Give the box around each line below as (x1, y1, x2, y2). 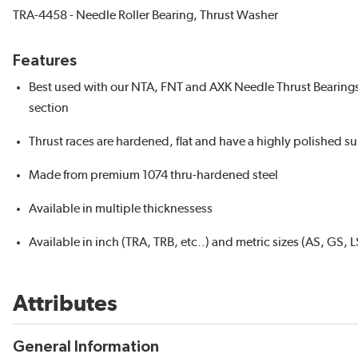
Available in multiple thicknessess (29, 202, 213, 215)
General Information (13, 339, 159, 355)
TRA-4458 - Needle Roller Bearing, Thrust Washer (13, 9, 278, 22)
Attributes (13, 293, 117, 316)
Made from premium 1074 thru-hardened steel (29, 169, 278, 181)
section (29, 101, 69, 114)
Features (13, 53, 77, 69)
